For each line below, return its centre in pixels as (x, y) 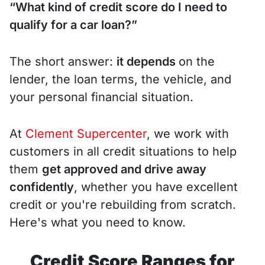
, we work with (188, 133)
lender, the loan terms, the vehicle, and (120, 79)
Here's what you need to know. (98, 222)
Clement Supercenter (86, 133)
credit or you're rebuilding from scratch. (123, 204)
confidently (42, 187)
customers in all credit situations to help (123, 151)
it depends (148, 61)
